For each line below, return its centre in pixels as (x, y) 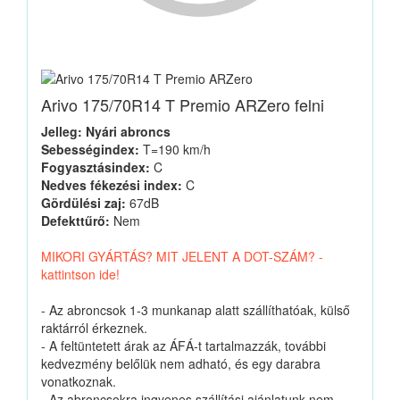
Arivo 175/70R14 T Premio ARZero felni (183, 105)
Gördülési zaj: (83, 203)
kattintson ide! (80, 275)
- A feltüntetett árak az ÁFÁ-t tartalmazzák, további (183, 346)
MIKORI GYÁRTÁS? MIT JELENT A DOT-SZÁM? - (182, 257)
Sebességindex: (90, 150)
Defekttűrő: (75, 221)
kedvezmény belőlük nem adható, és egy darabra (181, 364)
